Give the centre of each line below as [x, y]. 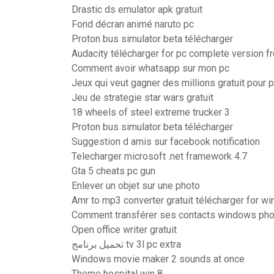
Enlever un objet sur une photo [136, 186]
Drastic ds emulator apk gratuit [137, 9]
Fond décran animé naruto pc [133, 24]
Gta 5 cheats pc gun [113, 171]
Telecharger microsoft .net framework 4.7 [159, 156]
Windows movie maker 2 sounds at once [158, 259]
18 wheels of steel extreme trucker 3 [151, 112]
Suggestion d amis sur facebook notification [166, 142]
